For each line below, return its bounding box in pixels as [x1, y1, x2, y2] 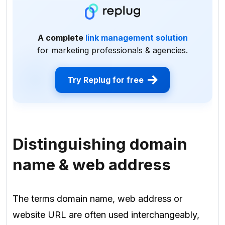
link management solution [85, 32, 188, 43]
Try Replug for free [67, 74, 144, 85]
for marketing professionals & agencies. [37, 45, 188, 55]
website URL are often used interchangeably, [13, 209, 199, 220]
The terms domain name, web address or [13, 193, 182, 204]
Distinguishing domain [13, 135, 187, 154]
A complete [37, 32, 85, 43]
